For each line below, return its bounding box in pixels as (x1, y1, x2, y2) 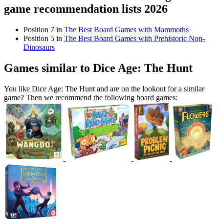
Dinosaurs (23, 43, 55, 52)
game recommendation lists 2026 (4, 2, 168, 16)
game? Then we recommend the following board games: (4, 93, 177, 102)
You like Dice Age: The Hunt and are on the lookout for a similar (4, 85, 204, 93)
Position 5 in (23, 34, 64, 43)
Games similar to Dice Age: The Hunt (4, 62, 193, 75)
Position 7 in (23, 25, 64, 34)
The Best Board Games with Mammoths (64, 25, 189, 34)
